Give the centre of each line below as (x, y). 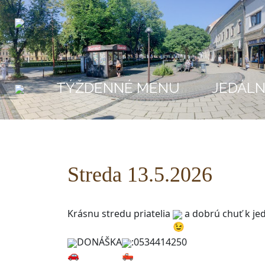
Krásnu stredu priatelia (120, 214)
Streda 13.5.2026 (140, 174)
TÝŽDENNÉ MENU (118, 88)
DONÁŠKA (99, 242)
